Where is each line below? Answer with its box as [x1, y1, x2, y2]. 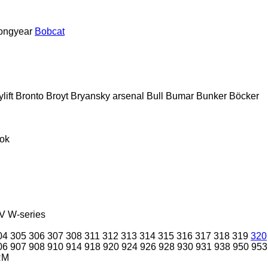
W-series [8, 209, 45, 220]
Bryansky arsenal [71, 90, 144, 101]
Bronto [16, 90, 44, 101]
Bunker [196, 90, 227, 101]
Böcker [229, 90, 259, 101]
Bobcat [35, 26, 65, 36]
